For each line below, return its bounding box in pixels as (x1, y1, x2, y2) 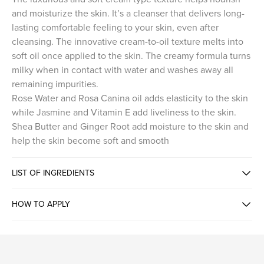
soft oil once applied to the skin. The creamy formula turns (12, 49, 250, 62)
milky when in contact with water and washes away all (12, 63, 233, 77)
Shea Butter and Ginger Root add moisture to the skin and (12, 120, 249, 133)
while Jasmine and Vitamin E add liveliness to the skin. (12, 105, 236, 119)
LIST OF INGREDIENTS (12, 167, 94, 179)
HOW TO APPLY (12, 198, 70, 210)
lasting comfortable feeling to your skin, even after (12, 21, 219, 34)
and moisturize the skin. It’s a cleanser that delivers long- (12, 6, 245, 20)
